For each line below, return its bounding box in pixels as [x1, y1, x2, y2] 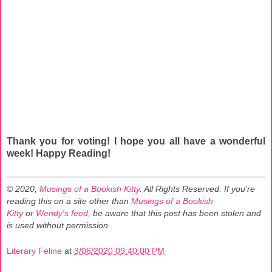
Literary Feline [7, 246, 62, 256]
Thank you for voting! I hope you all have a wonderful [7, 135, 265, 146]
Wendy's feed [36, 208, 88, 218]
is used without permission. [7, 220, 110, 230]
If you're [224, 184, 255, 194]
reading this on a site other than [7, 196, 131, 206]
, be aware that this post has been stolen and [88, 208, 261, 218]
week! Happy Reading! [7, 148, 110, 158]
